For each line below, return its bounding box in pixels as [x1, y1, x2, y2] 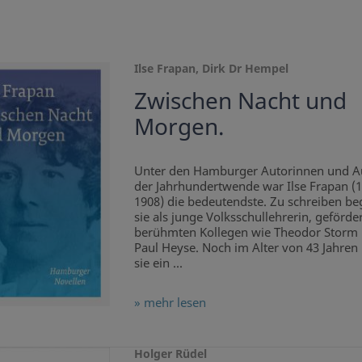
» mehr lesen [133, 294, 206, 311]
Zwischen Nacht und [133, 85, 347, 116]
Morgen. [133, 111, 225, 142]
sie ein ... [133, 255, 183, 271]
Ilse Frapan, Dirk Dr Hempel [133, 61, 288, 77]
